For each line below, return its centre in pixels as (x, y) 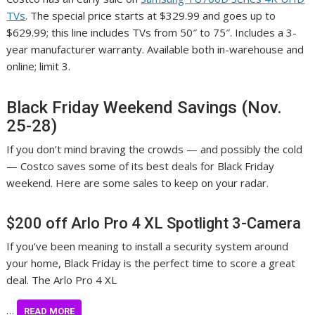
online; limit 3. (39, 66)
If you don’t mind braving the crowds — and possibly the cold (155, 149)
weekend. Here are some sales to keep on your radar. (138, 182)
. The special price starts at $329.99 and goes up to (151, 15)
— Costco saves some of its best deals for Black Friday (141, 166)
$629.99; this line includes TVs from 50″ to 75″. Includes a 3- (152, 32)
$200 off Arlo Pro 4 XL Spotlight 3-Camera (154, 223)
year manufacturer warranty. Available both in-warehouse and (155, 49)
